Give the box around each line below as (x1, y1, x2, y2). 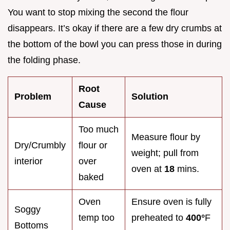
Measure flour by (131, 132, 200, 143)
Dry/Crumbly (14, 140, 66, 151)
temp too (79, 213, 114, 223)
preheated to (131, 213, 186, 223)
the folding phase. (8, 55, 81, 66)
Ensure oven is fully (131, 197, 212, 207)
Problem (14, 91, 51, 102)
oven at (131, 164, 164, 175)
